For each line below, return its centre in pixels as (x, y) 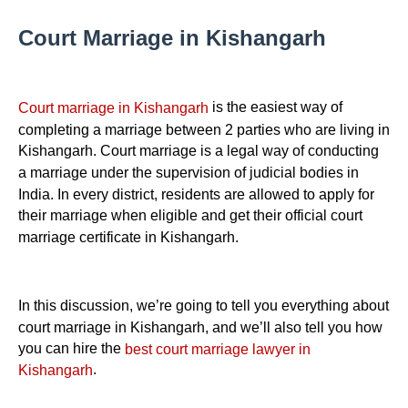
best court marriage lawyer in (218, 349)
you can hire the (71, 348)
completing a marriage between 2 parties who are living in (204, 129)
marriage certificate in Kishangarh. (128, 237)
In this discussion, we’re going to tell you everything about (204, 305)
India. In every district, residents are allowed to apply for (196, 194)
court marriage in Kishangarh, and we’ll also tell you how (200, 327)
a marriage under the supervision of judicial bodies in (189, 172)
